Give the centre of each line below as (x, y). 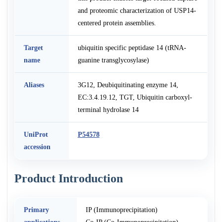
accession (37, 146)
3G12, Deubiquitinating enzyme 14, (128, 84)
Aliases (34, 84)
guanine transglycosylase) (113, 60)
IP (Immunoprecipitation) (121, 209)
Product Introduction (69, 178)
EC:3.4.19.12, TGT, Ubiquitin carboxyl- (135, 97)
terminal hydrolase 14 (108, 109)
